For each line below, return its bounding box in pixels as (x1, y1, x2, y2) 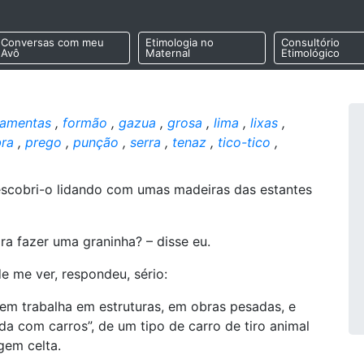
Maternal (145, 46, 190, 60)
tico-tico (218, 134, 271, 150)
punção (73, 134, 119, 150)
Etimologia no (145, 36, 214, 50)
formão (63, 115, 107, 131)
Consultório (280, 36, 340, 50)
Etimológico (280, 46, 340, 60)
